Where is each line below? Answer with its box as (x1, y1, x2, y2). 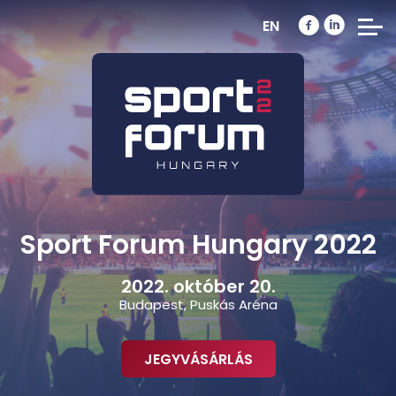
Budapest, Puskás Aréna (118, 295, 278, 315)
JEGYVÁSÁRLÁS (143, 349, 253, 370)
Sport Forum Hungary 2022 (19, 226, 377, 264)
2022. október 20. (120, 274, 276, 300)
